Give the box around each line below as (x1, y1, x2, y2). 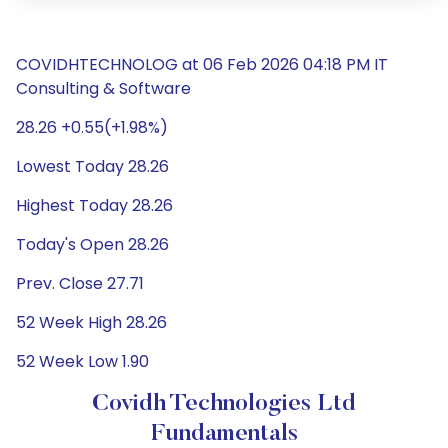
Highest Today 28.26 (16, 194, 173, 217)
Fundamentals (150, 422, 298, 446)
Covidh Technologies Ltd (92, 392, 356, 416)
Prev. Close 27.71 (16, 272, 144, 295)
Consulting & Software (16, 77, 191, 100)
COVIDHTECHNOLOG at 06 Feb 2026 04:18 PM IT (16, 53, 388, 76)
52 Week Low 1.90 (16, 350, 149, 373)
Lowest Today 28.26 (16, 155, 169, 178)
